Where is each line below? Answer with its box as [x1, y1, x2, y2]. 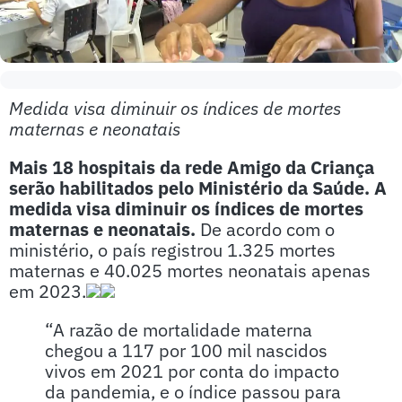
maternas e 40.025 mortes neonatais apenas [9, 258, 371, 283]
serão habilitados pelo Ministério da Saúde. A [9, 176, 387, 200]
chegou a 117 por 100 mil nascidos [45, 338, 328, 363]
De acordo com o [196, 217, 335, 241]
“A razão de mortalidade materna [45, 318, 312, 342]
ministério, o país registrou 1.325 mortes [9, 238, 336, 262]
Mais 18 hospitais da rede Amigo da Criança [9, 155, 374, 179]
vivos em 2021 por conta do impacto [45, 359, 339, 383]
